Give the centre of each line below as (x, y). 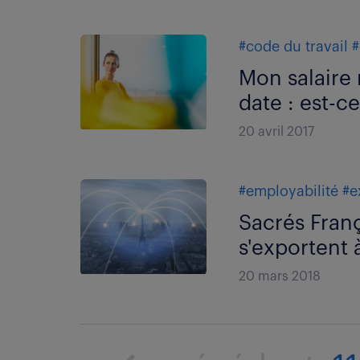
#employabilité (289, 191)
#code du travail (294, 47)
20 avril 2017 (277, 132)
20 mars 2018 (280, 276)
